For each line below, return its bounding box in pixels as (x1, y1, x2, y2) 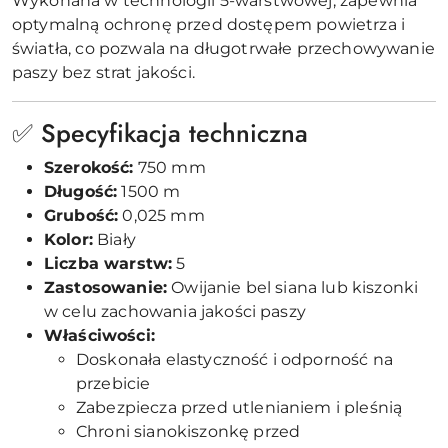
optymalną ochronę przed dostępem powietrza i (12, 14, 406, 34)
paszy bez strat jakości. (12, 62, 195, 82)
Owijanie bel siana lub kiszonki (167, 277, 419, 297)
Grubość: (44, 205, 119, 225)
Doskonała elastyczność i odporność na (76, 349, 393, 369)
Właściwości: (44, 325, 155, 345)
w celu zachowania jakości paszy (44, 301, 306, 321)
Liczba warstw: (44, 253, 173, 273)
